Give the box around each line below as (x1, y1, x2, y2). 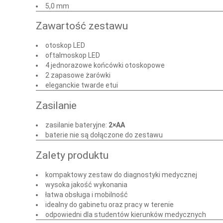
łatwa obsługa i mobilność (45, 191, 128, 199)
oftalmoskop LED (45, 51, 100, 60)
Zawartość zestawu (36, 19, 128, 32)
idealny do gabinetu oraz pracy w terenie (45, 201, 174, 209)
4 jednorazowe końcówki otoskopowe (45, 61, 165, 70)
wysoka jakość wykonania (45, 181, 127, 189)
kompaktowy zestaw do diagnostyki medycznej (45, 171, 197, 179)
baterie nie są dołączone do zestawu (45, 131, 163, 139)
